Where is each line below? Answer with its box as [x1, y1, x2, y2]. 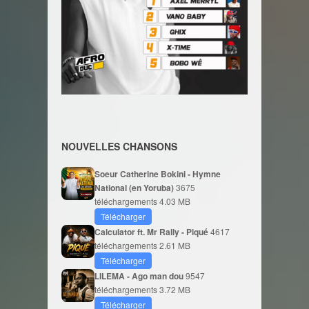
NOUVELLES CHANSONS [61, 139, 177, 153]
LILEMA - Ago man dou [94, 270, 186, 282]
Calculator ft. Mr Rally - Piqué [94, 226, 210, 238]
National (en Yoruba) [94, 181, 176, 194]
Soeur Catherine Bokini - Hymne [94, 168, 221, 180]
